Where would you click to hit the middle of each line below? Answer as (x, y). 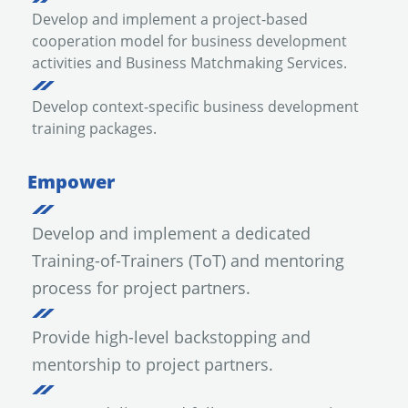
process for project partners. (141, 287)
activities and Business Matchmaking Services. (189, 62)
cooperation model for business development (189, 41)
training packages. (94, 128)
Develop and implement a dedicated (171, 233)
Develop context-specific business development (195, 106)
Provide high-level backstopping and (171, 337)
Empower (71, 181)
